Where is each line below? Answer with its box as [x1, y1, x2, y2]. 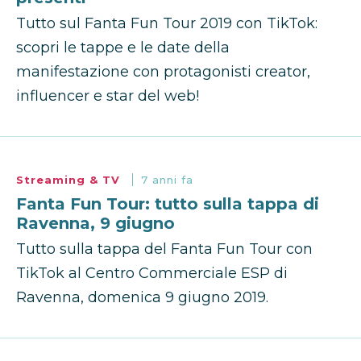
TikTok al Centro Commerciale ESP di [16, 264, 288, 283]
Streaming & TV [16, 173, 124, 187]
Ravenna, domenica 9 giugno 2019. [16, 288, 268, 307]
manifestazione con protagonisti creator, [16, 63, 310, 81]
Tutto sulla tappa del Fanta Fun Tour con [16, 240, 313, 259]
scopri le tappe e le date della [16, 39, 230, 57]
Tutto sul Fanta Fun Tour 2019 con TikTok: [16, 15, 317, 33]
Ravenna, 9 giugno [16, 214, 175, 234]
